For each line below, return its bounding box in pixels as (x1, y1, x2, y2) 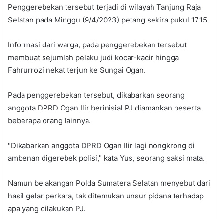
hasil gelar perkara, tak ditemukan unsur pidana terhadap (8, 191, 204, 201)
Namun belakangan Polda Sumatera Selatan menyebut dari (8, 178, 210, 188)
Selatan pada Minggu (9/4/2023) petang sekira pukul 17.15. (8, 15, 209, 25)
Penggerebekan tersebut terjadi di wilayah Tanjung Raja (8, 2, 201, 12)
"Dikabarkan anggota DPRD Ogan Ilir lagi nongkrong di (8, 141, 195, 151)
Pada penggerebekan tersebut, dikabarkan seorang (8, 90, 185, 100)
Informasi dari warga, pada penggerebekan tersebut (8, 40, 187, 50)
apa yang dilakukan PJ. (8, 204, 85, 214)
